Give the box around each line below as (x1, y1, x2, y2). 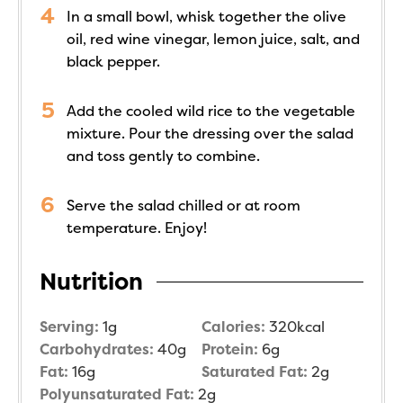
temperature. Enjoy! (67, 219, 207, 237)
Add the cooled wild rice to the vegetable (67, 102, 355, 120)
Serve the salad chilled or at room (67, 196, 300, 214)
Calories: (201, 318, 269, 336)
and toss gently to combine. (67, 147, 260, 165)
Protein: (201, 340, 262, 358)
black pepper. (67, 52, 160, 70)
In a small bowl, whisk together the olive (67, 7, 346, 25)
